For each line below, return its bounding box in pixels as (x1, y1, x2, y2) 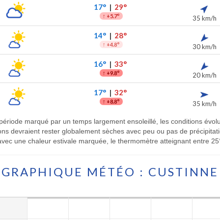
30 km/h (192, 43, 217, 51)
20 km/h (192, 71, 217, 79)
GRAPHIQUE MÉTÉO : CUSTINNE (1, 164, 219, 179)
